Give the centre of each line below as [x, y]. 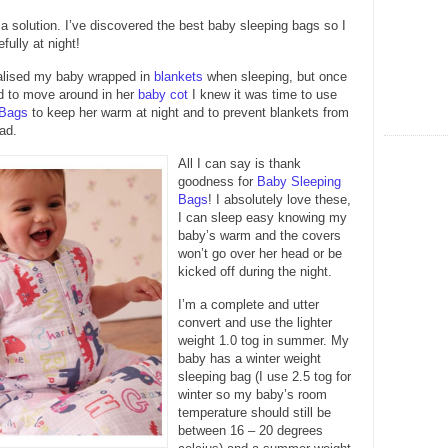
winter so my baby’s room [252, 394]
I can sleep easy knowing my [262, 217]
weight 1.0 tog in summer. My [263, 340]
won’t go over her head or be [260, 253]
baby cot [163, 94]
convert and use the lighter [255, 322]
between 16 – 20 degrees [250, 430]
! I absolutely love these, [279, 199]
